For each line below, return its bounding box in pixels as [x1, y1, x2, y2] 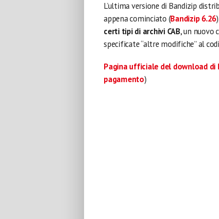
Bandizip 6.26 [170, 13, 217, 24]
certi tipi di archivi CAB [104, 26, 180, 37]
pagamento [104, 74, 144, 85]
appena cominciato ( [104, 13, 171, 24]
